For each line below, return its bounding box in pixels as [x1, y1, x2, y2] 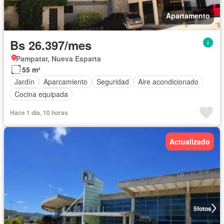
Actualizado [169, 136, 210, 146]
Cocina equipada [14, 89, 68, 99]
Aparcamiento [43, 76, 87, 87]
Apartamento [166, 10, 210, 20]
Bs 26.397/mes [10, 36, 91, 53]
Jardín [14, 76, 34, 87]
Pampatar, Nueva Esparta [16, 53, 101, 63]
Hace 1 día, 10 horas [10, 107, 68, 117]
